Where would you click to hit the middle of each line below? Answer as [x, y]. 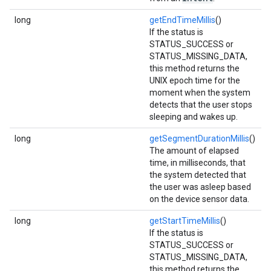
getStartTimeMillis [185, 221]
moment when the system [200, 93]
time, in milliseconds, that [198, 163]
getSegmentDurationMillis [199, 139]
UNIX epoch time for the [195, 80]
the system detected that [198, 175]
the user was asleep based [200, 187]
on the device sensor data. [199, 199]
